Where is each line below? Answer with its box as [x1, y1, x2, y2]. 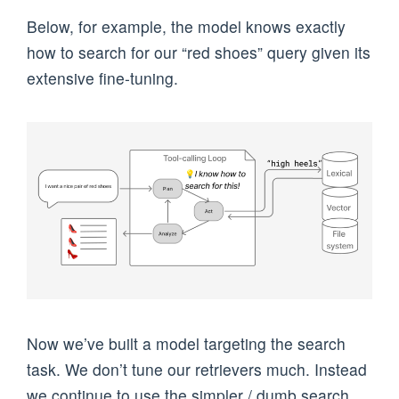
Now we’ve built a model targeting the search [27, 331, 346, 354]
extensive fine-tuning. [27, 66, 178, 89]
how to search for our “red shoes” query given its [27, 40, 370, 63]
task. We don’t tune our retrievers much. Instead [27, 357, 367, 380]
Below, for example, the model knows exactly [27, 14, 346, 37]
